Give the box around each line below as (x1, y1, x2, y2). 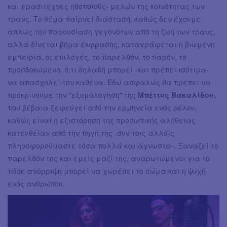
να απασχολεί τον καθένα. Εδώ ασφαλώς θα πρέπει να (8, 77, 211, 88)
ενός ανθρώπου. (8, 178, 67, 189)
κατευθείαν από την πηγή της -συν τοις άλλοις (8, 128, 174, 138)
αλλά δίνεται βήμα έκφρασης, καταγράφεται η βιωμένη (8, 39, 215, 50)
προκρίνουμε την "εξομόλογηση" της (8, 90, 136, 100)
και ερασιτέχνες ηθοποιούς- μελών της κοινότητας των (8, 1, 205, 12)
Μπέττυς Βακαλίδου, (136, 90, 216, 100)
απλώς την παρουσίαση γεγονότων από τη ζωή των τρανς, (8, 26, 215, 37)
